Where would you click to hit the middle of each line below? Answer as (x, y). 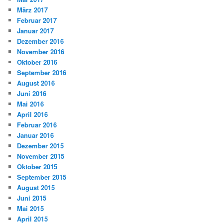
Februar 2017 (37, 20)
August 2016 (36, 83)
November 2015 (41, 156)
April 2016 (33, 114)
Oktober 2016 (37, 62)
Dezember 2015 (41, 145)
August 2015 (36, 187)
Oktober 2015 (37, 166)
